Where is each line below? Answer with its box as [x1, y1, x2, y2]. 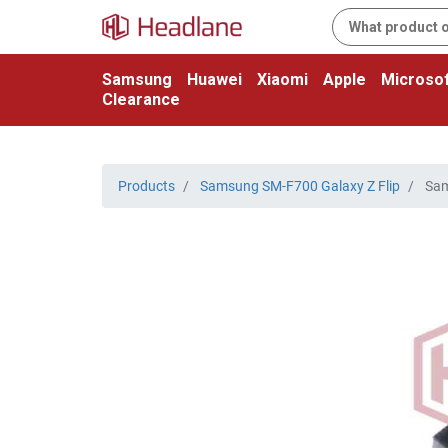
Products [118, 178, 175, 194]
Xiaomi [257, 70, 308, 89]
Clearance [102, 90, 180, 109]
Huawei [187, 70, 242, 89]
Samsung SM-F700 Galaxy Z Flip [200, 178, 400, 194]
